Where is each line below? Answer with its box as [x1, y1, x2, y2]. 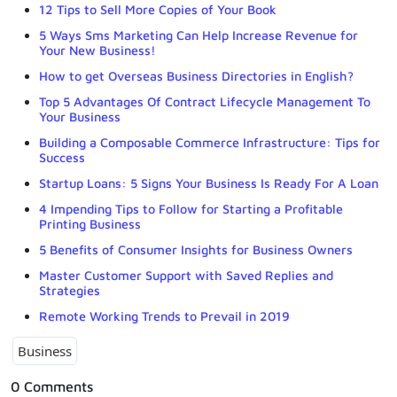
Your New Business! [39, 42, 156, 58]
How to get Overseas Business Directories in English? [39, 67, 354, 83]
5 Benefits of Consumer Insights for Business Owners [39, 241, 353, 257]
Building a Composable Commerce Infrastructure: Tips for [39, 134, 380, 150]
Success [39, 149, 85, 165]
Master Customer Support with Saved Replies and [39, 267, 333, 283]
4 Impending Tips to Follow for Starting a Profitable [39, 200, 343, 216]
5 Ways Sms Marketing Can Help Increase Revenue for [39, 27, 358, 43]
